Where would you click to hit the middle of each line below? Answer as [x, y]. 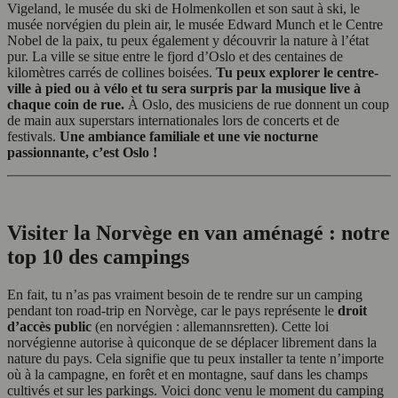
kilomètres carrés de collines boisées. [111, 73]
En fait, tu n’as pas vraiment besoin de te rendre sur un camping [185, 294]
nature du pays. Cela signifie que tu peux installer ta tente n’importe [195, 358]
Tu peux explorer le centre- [297, 73]
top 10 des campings [98, 256]
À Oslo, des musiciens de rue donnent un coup [257, 105]
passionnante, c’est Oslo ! [82, 153]
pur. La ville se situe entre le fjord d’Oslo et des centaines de [175, 57]
